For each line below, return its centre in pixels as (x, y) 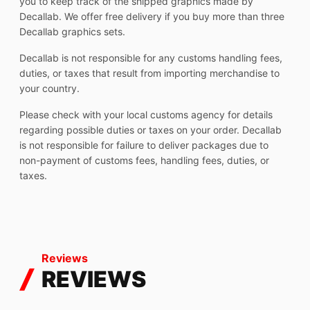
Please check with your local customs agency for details (146, 115)
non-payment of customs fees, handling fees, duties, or (144, 161)
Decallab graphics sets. (72, 32)
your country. (49, 89)
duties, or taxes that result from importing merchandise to (149, 73)
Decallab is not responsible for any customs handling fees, (151, 58)
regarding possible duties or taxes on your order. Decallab (151, 130)
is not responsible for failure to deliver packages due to (144, 145)
